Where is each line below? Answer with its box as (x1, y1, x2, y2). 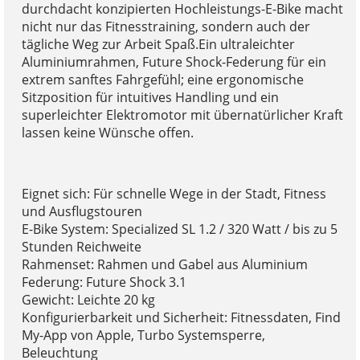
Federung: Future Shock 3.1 (21, 272, 186, 291)
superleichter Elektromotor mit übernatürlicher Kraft (21, 105, 343, 124)
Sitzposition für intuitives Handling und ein (21, 88, 279, 106)
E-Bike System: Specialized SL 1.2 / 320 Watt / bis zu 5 (21, 219, 337, 238)
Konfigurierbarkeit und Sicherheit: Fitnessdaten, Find (21, 308, 341, 326)
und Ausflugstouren (21, 202, 142, 220)
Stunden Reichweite (21, 237, 141, 256)
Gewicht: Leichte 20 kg (21, 290, 155, 309)
